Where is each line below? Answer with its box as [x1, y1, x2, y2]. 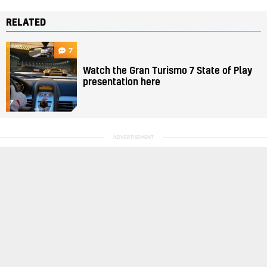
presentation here [83, 77, 161, 87]
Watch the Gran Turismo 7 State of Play [83, 66, 253, 76]
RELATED [6, 17, 46, 27]
